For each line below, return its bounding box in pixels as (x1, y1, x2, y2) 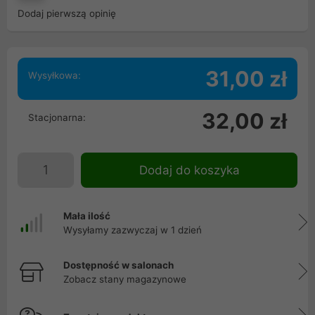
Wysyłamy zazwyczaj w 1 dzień (63, 224, 202, 236)
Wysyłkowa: (28, 70, 81, 81)
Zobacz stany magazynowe (63, 274, 186, 285)
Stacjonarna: (28, 112, 86, 123)
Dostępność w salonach (63, 259, 174, 271)
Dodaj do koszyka (139, 163, 240, 177)
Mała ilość (63, 210, 110, 221)
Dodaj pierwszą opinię (18, 8, 116, 19)
